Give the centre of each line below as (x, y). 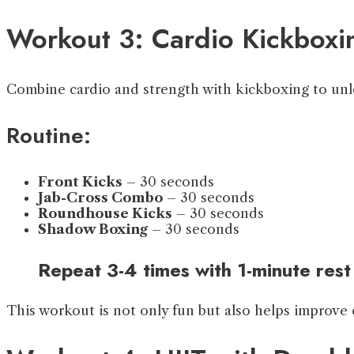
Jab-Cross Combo (100, 197)
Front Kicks (80, 181)
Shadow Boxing (93, 229)
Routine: (49, 135)
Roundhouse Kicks (105, 213)
